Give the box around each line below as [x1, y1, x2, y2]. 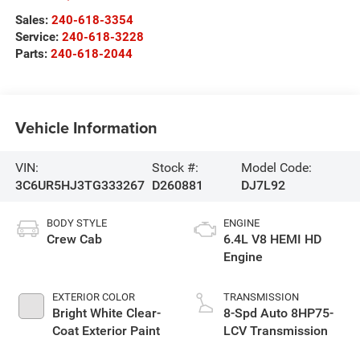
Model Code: [241, 159, 313, 175]
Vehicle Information [14, 115, 157, 139]
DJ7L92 [241, 177, 286, 193]
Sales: [14, 13, 51, 28]
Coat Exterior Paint [51, 323, 160, 339]
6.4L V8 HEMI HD [223, 231, 321, 247]
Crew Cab [46, 231, 102, 247]
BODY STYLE [46, 217, 107, 230]
